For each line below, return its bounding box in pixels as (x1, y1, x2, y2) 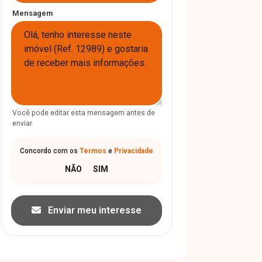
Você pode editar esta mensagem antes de (12, 109, 155, 117)
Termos (80, 147, 106, 155)
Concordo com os (20, 147, 80, 155)
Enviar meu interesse (46, 205, 142, 216)
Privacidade (114, 147, 153, 155)
